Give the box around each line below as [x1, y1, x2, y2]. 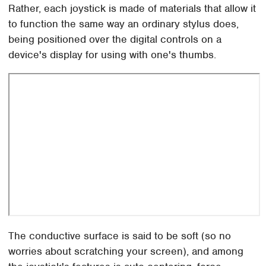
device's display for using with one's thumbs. [8, 47, 217, 61]
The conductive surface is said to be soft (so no [8, 229, 232, 243]
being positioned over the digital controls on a [8, 32, 222, 46]
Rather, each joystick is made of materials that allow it [8, 1, 256, 15]
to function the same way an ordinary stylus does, [8, 17, 239, 30]
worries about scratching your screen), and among [8, 245, 244, 258]
